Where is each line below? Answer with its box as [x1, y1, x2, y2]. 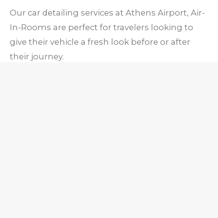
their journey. [10, 51, 66, 61]
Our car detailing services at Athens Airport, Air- [10, 7, 205, 18]
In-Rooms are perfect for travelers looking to [10, 22, 193, 32]
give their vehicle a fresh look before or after [10, 36, 190, 47]
